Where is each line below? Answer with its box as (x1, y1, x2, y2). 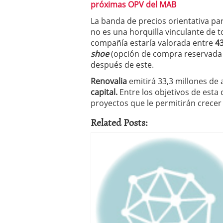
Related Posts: (91, 114, 148, 129)
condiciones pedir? (142, 2, 205, 11)
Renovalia (91, 76, 129, 87)
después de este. (91, 59, 154, 70)
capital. (91, 87, 117, 98)
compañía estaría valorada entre (91, 37, 213, 48)
